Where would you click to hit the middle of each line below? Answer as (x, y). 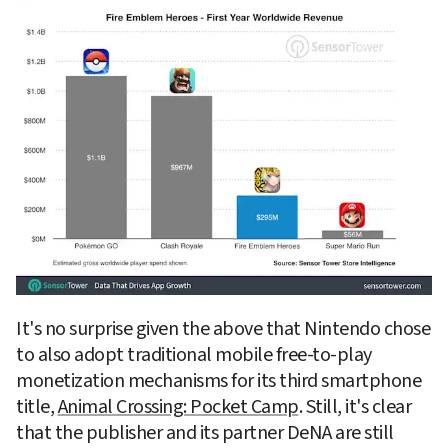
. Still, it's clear (354, 407)
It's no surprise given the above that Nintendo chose (223, 329)
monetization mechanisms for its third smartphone (218, 381)
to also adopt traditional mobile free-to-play (194, 355)
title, (37, 407)
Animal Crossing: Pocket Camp (178, 407)
